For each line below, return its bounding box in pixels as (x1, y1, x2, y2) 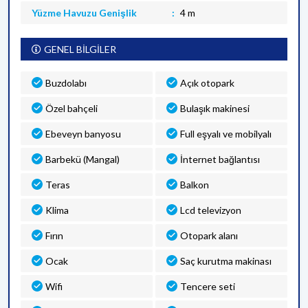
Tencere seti (180, 280, 235, 292)
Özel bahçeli (45, 102, 98, 114)
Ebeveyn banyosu (45, 128, 121, 140)
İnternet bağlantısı (180, 153, 260, 165)
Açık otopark (180, 77, 234, 89)
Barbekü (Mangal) (45, 153, 120, 165)
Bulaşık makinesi (180, 102, 250, 114)
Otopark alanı (180, 230, 238, 241)
